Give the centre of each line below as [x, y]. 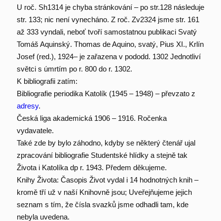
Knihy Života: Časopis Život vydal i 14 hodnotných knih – [107, 180]
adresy [27, 106]
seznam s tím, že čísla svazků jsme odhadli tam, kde [102, 205]
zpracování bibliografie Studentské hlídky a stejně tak [102, 155]
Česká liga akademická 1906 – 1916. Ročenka [92, 118]
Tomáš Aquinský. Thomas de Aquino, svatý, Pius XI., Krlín [110, 44]
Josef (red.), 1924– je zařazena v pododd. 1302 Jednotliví [109, 57]
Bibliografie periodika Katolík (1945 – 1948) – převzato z [106, 94]
